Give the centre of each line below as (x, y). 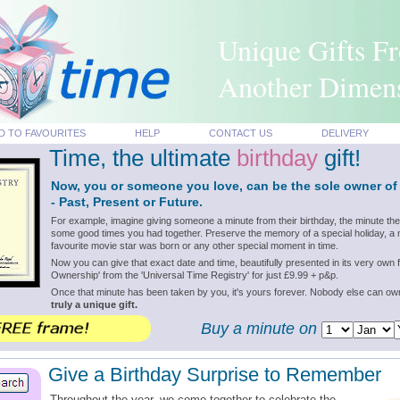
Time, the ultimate (142, 158)
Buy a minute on (261, 329)
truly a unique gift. (94, 304)
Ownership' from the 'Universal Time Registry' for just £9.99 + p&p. (194, 275)
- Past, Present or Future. (126, 202)
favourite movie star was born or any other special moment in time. (194, 246)
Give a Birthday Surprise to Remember (214, 375)
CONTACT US (240, 133)
